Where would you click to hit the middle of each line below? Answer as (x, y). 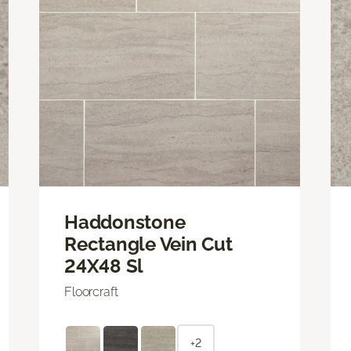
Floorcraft (91, 291)
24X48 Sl (104, 266)
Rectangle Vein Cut (148, 244)
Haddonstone (125, 222)
